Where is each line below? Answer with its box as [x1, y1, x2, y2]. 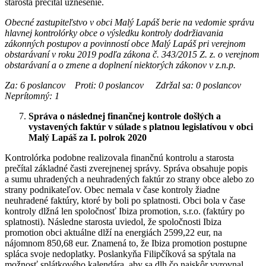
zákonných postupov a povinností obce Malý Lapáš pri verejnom [5, 38, 246, 49]
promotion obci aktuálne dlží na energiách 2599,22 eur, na [5, 227, 222, 237]
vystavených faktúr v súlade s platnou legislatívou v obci [28, 121, 253, 132]
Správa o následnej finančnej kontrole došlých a [28, 110, 221, 121]
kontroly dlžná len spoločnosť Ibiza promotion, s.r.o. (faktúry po [5, 205, 245, 216]
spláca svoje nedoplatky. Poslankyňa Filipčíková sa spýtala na [5, 248, 236, 259]
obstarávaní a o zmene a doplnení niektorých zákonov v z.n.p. [5, 59, 236, 70]
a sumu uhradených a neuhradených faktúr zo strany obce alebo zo [5, 173, 254, 184]
